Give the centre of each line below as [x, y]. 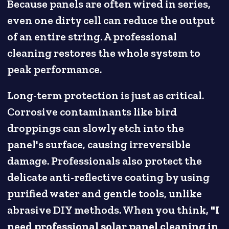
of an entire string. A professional [92, 37]
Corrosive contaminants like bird [92, 112]
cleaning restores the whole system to [104, 53]
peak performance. [55, 70]
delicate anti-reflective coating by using [109, 178]
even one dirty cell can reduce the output [111, 21]
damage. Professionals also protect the [105, 161]
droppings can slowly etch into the [96, 129]
